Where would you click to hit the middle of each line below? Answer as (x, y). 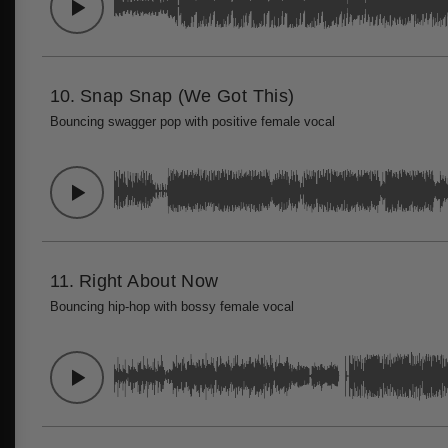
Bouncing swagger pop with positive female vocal (192, 121)
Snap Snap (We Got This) (187, 95)
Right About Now (149, 280)
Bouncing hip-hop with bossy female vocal (172, 306)
